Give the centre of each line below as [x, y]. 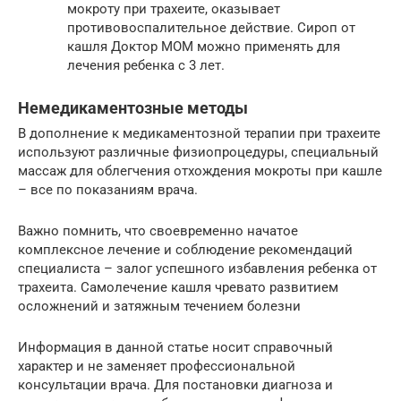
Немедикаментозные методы [133, 108]
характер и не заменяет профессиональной [157, 367]
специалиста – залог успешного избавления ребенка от [197, 269]
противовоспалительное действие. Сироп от [211, 28]
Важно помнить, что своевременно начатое [158, 231]
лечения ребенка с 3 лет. [146, 66]
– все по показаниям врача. [108, 190]
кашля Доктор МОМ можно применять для [204, 47]
